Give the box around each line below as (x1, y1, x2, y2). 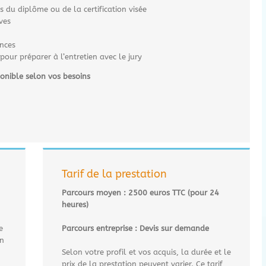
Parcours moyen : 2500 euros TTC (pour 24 (62, 188, 220, 197)
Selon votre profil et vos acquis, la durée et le (62, 247, 232, 256)
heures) (62, 199, 89, 209)
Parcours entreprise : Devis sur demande (62, 223, 212, 233)
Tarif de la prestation (62, 167, 167, 180)
